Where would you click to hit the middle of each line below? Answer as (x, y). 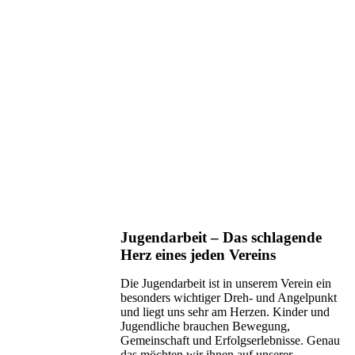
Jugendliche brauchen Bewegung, (205, 326)
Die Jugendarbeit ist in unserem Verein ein (226, 283)
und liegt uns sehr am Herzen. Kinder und (225, 311)
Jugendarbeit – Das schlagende (221, 237)
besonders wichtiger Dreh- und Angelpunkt (229, 297)
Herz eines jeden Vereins (198, 254)
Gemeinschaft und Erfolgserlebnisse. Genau (230, 340)
